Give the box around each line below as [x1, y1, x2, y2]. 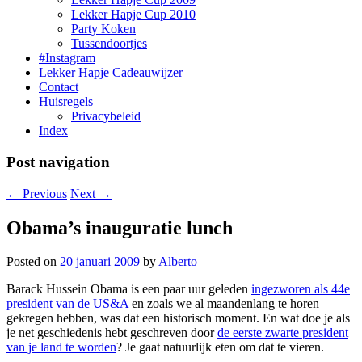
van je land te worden [6, 340, 116, 355]
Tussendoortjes [71, 36, 147, 51]
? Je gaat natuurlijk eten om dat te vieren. [116, 340, 324, 355]
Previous [19, 186, 67, 200]
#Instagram [39, 51, 95, 65]
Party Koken [71, 22, 136, 36]
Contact [39, 80, 78, 95]
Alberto [158, 255, 197, 269]
